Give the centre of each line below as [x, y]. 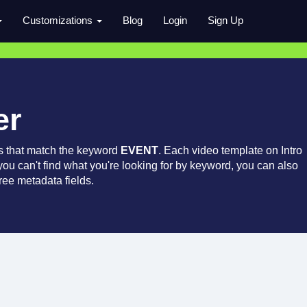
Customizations [59, 20]
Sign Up [225, 20]
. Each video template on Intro [230, 150]
